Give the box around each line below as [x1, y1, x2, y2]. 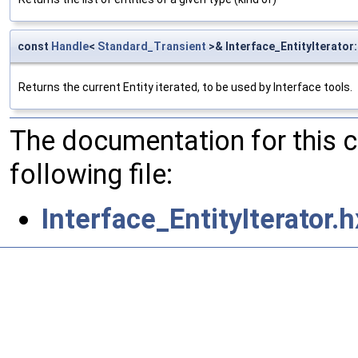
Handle [51, 39, 89, 53]
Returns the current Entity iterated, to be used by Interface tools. [18, 80, 352, 93]
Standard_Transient [97, 39, 206, 53]
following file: [10, 157, 173, 190]
